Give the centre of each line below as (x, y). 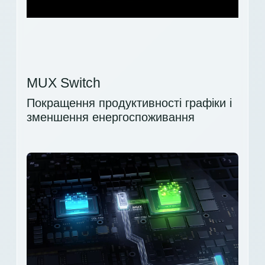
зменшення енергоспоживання (111, 117)
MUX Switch (64, 83)
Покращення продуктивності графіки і (129, 103)
